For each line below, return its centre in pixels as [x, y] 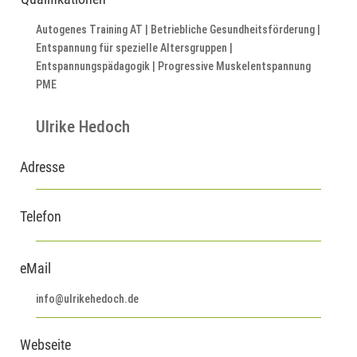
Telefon [40, 217]
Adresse [42, 167]
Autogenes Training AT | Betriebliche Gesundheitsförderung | [178, 30]
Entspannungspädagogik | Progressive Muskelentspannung [173, 67]
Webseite [45, 345]
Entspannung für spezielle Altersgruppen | [134, 48]
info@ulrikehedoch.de [87, 299]
